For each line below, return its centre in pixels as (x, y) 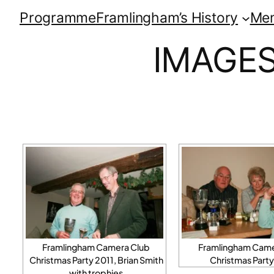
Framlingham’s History (167, 17)
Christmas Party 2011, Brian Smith (96, 260)
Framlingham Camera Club (96, 247)
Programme (58, 17)
